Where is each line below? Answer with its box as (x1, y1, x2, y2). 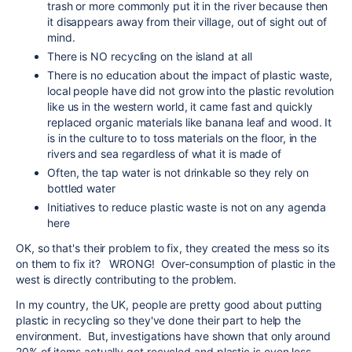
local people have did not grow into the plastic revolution (47, 83, 335, 97)
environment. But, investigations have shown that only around (16, 328, 331, 343)
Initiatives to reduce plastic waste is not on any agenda (47, 200, 327, 214)
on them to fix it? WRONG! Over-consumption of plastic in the (16, 256, 335, 270)
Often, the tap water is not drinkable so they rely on (47, 165, 309, 179)
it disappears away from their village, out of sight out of (47, 14, 328, 28)
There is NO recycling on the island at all (47, 49, 252, 63)
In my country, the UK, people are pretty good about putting (16, 297, 323, 311)
